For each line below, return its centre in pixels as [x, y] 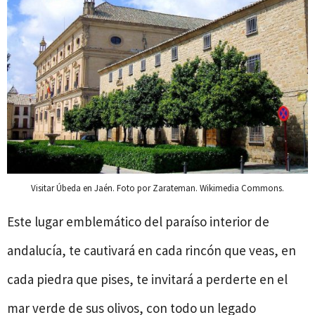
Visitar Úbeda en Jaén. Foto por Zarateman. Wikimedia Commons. [157, 188]
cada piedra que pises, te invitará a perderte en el [147, 279]
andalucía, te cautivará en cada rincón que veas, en [152, 250]
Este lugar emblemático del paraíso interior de [138, 221]
